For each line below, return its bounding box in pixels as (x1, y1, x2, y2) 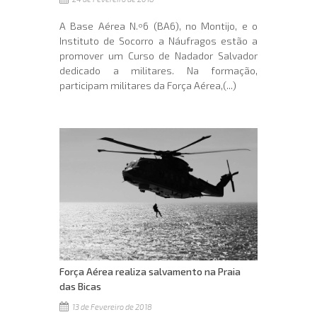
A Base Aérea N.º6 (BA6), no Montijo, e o (59, 19, 258, 32)
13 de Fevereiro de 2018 (71, 301, 152, 311)
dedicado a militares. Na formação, (59, 64, 258, 76)
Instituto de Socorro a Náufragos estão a (59, 34, 258, 47)
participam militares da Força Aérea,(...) (59, 79, 236, 91)
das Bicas (59, 279, 101, 292)
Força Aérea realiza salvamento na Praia (59, 265, 241, 277)
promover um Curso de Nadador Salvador (59, 49, 258, 62)
